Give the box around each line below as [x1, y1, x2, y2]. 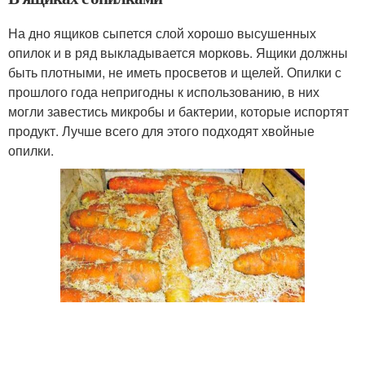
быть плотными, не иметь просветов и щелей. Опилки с [8, 62, 341, 81]
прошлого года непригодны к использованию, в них [8, 81, 319, 101]
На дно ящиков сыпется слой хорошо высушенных [8, 23, 316, 42]
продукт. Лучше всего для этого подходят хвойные [8, 121, 314, 140]
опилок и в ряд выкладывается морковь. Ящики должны [8, 42, 348, 62]
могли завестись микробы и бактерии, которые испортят [8, 101, 349, 121]
